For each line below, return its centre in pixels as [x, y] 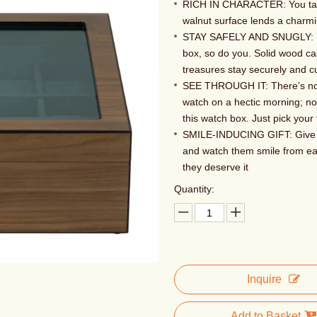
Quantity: [194, 189]
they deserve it [215, 167]
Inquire [265, 279]
